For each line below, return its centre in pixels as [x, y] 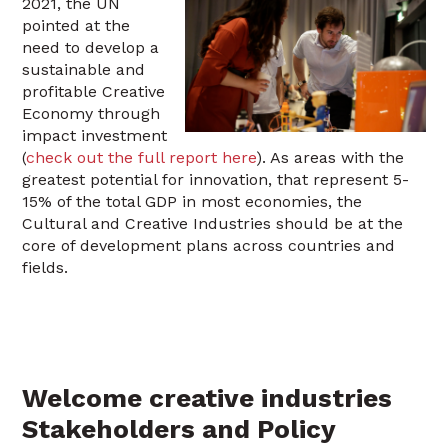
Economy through [91, 113]
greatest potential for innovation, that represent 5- [216, 179]
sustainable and [84, 69]
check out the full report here [141, 157]
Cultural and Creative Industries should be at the [213, 223]
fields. [45, 267]
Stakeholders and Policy [179, 429]
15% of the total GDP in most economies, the [192, 201]
